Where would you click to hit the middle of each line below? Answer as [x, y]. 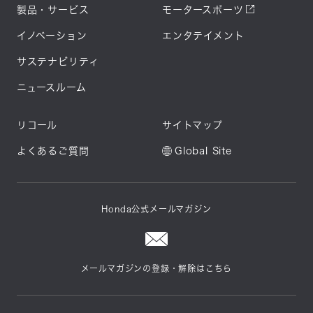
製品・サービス [53, 10]
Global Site [203, 151]
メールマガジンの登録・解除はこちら [156, 269]
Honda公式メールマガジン [156, 209]
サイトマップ [192, 125]
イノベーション [52, 36]
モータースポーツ [203, 10]
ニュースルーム [51, 88]
